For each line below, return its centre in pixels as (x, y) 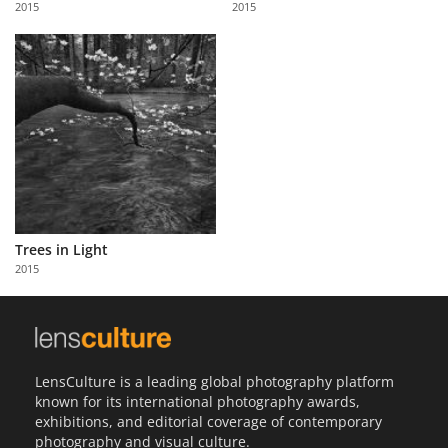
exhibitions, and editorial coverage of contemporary (208, 421)
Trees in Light (61, 250)
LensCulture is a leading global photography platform (214, 381)
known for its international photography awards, (197, 401)
